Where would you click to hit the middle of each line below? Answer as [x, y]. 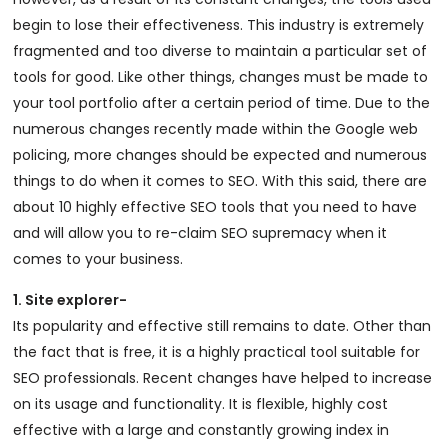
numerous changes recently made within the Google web [216, 129]
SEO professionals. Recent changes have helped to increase [223, 378]
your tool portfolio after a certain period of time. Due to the [222, 103]
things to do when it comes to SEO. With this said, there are [220, 181]
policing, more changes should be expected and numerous [220, 155]
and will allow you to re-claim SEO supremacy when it [200, 233]
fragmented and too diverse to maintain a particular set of [220, 51]
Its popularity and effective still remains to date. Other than [222, 326]
